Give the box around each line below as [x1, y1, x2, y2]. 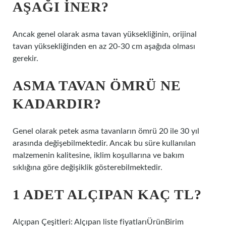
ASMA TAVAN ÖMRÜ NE [13, 78, 181, 93]
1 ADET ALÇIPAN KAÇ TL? [13, 187, 202, 202]
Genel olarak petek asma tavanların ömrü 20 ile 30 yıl [13, 127, 199, 135]
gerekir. [13, 54, 38, 63]
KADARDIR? [13, 96, 101, 111]
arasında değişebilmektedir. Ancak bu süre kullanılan [13, 139, 196, 147]
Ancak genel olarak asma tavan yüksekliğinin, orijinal [13, 30, 197, 38]
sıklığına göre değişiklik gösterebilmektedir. [13, 163, 162, 172]
